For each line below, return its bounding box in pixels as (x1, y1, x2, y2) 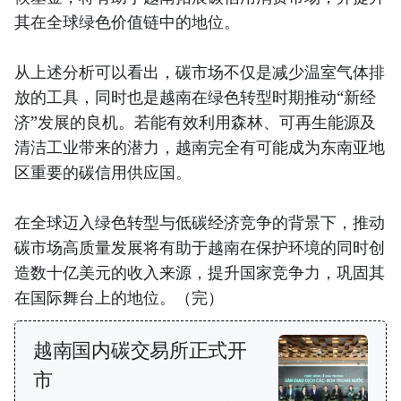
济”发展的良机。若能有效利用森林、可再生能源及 (14, 111, 376, 133)
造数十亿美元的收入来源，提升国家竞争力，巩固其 (14, 261, 385, 284)
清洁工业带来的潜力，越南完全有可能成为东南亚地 (14, 136, 385, 158)
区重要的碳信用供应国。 (14, 161, 192, 183)
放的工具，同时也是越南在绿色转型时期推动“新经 (14, 86, 376, 108)
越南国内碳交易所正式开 (33, 336, 247, 363)
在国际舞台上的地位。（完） (14, 286, 224, 309)
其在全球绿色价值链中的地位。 (14, 11, 240, 33)
